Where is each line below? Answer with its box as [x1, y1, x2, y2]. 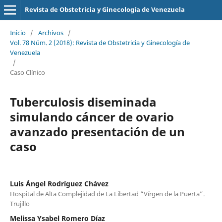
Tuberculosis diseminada [9, 93, 157, 110]
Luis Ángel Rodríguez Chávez [9, 178, 109, 188]
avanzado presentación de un [9, 123, 185, 140]
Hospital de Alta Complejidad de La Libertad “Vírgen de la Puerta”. [9, 189, 205, 198]
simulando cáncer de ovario [9, 108, 174, 125]
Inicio [9, 28, 26, 37]
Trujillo [9, 199, 30, 208]
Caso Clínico [9, 67, 45, 77]
